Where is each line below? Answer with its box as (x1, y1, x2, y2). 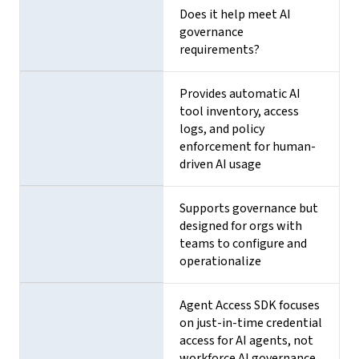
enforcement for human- (179, 137, 317, 155)
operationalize (179, 252, 262, 270)
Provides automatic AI (179, 84, 301, 103)
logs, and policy (179, 119, 265, 138)
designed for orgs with (179, 216, 303, 235)
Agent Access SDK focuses (179, 296, 321, 314)
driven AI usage (179, 155, 262, 173)
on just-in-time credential (179, 313, 323, 332)
